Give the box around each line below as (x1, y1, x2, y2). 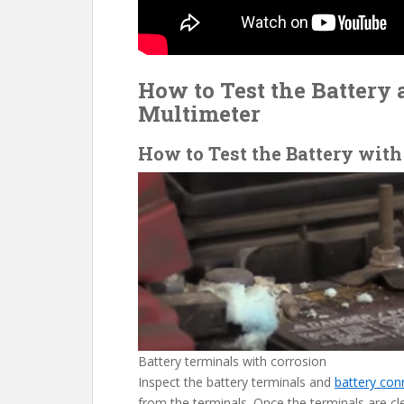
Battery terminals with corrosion (138, 353, 326, 371)
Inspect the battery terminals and (138, 373, 335, 391)
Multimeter (138, 99, 261, 129)
